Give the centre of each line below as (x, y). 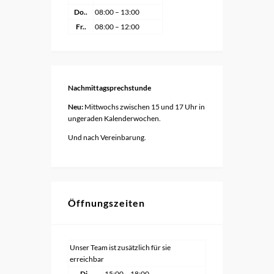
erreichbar (87, 259)
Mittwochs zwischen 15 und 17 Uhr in (144, 106)
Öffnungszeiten (106, 202)
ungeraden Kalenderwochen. (114, 118)
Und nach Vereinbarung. (107, 137)
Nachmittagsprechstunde (109, 87)
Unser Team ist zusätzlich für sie (120, 247)
